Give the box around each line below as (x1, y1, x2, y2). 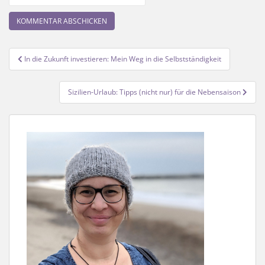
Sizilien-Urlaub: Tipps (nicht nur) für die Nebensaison (68, 87, 243, 98)
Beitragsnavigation (8, 46, 139, 65)
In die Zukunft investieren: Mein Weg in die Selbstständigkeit (24, 54, 221, 64)
